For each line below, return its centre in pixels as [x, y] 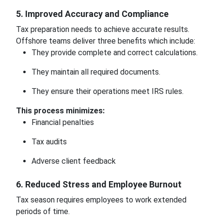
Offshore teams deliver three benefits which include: [105, 41]
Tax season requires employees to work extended [101, 200]
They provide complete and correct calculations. [114, 53]
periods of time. [43, 211]
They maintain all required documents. [96, 72]
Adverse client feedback [73, 161]
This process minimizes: [60, 111]
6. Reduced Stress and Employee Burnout [99, 184]
